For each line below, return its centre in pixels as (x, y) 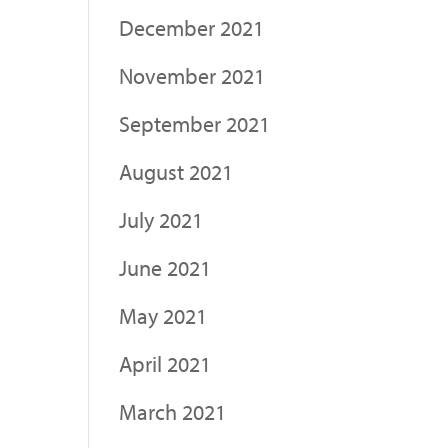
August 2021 (176, 171)
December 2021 (192, 27)
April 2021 (165, 363)
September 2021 (195, 123)
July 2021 (161, 219)
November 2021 (192, 75)
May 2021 (163, 315)
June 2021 (165, 267)
